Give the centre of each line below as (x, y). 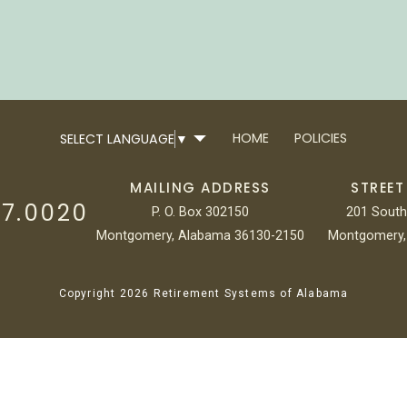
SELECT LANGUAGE (117, 139)
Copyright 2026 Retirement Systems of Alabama (203, 293)
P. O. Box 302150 (200, 211)
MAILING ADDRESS (200, 187)
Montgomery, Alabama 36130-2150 (200, 235)
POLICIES (321, 138)
